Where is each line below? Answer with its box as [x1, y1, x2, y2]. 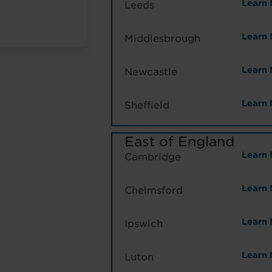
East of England [124, 134, 234, 150]
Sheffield [124, 100, 169, 112]
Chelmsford [124, 185, 183, 197]
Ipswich [124, 218, 163, 230]
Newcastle [124, 66, 177, 78]
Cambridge [124, 151, 181, 163]
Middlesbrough [124, 33, 200, 45]
